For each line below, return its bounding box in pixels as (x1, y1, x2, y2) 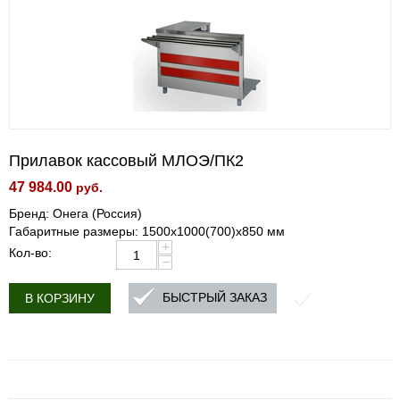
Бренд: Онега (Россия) (9, 206, 142, 221)
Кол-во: (9, 246, 52, 260)
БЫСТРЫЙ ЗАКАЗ (162, 290, 267, 305)
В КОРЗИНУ (25, 291, 95, 305)
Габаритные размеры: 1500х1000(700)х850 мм (9, 224, 285, 238)
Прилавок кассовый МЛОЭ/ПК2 (9, 152, 244, 170)
